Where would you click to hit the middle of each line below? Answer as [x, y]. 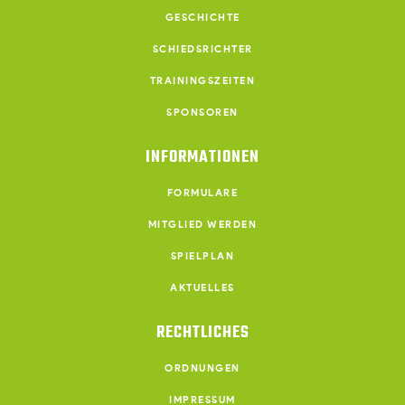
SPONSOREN [202, 113]
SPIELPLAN [202, 256]
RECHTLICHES [202, 333]
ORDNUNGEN [202, 368]
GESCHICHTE [202, 18]
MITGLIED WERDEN [202, 225]
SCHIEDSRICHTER [202, 49]
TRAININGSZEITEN [202, 81]
